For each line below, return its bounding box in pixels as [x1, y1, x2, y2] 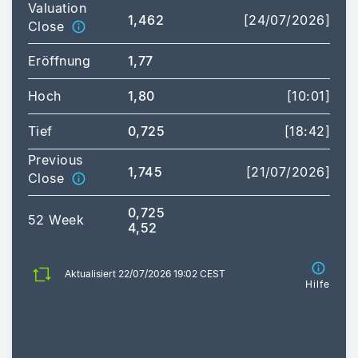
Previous [28, 151, 83, 168]
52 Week [28, 211, 85, 228]
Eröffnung [28, 52, 90, 69]
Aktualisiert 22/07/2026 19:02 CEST [65, 268, 225, 280]
